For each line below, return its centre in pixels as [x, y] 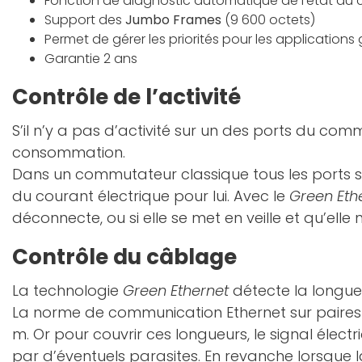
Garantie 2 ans [91, 59]
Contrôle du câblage [124, 257]
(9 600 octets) [268, 20]
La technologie [67, 290]
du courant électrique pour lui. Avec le [151, 196]
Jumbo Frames [173, 20]
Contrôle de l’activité [126, 97]
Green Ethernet [176, 290]
